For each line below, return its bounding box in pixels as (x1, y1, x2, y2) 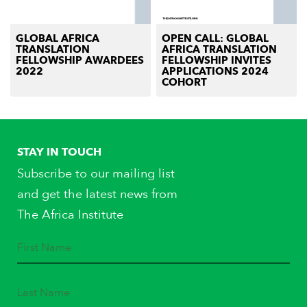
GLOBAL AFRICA (16, 32, 99, 45)
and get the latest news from (17, 186, 177, 203)
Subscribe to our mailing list (17, 165, 175, 182)
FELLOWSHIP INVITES (162, 53, 271, 67)
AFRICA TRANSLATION (162, 42, 277, 56)
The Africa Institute (17, 206, 123, 223)
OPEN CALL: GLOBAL (162, 32, 269, 45)
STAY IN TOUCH (17, 145, 101, 160)
